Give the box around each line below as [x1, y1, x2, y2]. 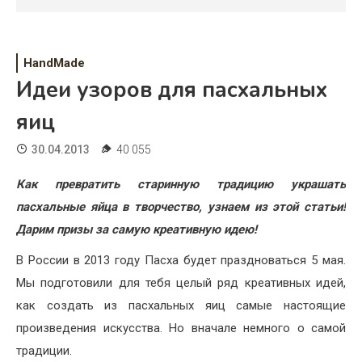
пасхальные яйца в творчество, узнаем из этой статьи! [16, 200, 346, 215]
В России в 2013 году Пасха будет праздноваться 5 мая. [16, 253, 346, 268]
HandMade [23, 56, 85, 71]
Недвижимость [20, 240, 107, 255]
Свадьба [20, 66, 69, 82]
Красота [20, 205, 69, 221]
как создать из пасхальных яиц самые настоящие [16, 298, 346, 314]
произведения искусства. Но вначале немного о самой [16, 321, 346, 336]
